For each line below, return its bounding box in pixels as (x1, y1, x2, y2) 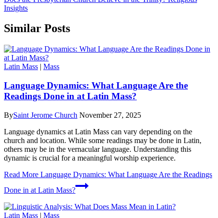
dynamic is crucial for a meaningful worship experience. (4, 153, 176, 162)
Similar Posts (4, 22, 70, 35)
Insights (4, 3, 28, 12)
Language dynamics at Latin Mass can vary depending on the (4, 127, 192, 136)
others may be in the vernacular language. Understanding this (4, 145, 191, 153)
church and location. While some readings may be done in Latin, (4, 136, 201, 145)
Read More (4, 170, 38, 179)
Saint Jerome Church (13, 110, 77, 119)
